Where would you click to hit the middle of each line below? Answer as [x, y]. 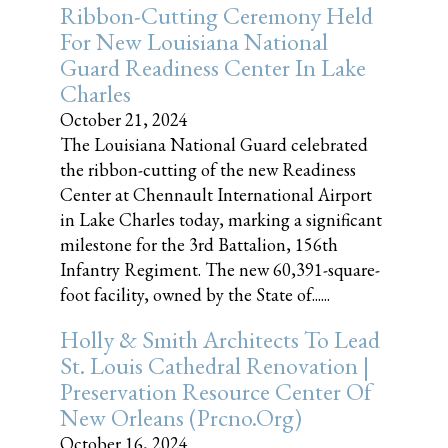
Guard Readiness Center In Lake [213, 67]
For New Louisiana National [194, 41]
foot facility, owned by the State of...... [195, 294]
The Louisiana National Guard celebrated [214, 144]
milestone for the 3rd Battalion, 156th [199, 244]
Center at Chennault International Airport [216, 194]
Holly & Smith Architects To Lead [220, 339]
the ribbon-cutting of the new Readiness [208, 169]
